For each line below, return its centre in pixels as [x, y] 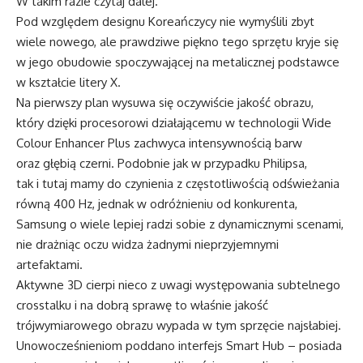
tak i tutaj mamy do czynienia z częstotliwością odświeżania [178, 183]
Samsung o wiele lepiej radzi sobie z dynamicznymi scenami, [180, 224]
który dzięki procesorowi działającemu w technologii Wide [174, 122]
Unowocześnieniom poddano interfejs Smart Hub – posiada [179, 345]
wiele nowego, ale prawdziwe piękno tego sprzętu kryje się [177, 41]
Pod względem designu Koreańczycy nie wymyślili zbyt [165, 21]
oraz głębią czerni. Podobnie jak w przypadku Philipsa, [162, 163]
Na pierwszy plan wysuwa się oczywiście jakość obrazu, [165, 102]
